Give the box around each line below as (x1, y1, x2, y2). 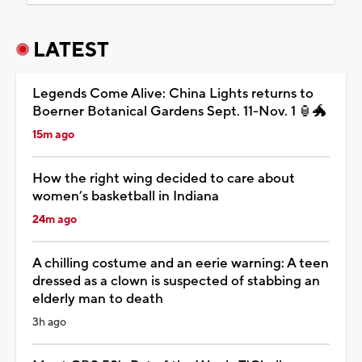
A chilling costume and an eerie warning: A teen (32, 254, 329, 272)
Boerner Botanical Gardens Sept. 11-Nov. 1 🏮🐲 (32, 102, 326, 120)
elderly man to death (32, 289, 163, 308)
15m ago (32, 127, 74, 142)
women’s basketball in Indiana (32, 187, 219, 205)
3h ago (32, 314, 66, 330)
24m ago (32, 212, 77, 227)
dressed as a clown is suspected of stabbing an (32, 271, 320, 290)
